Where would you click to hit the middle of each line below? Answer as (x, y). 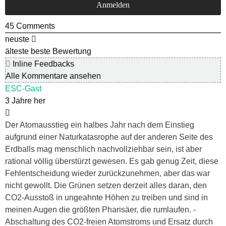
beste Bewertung (61, 51)
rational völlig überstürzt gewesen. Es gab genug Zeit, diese (112, 161)
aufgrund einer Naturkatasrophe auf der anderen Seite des (109, 137)
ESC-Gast (23, 89)
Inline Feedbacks (42, 64)
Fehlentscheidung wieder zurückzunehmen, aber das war (107, 174)
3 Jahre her (25, 101)
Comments (35, 26)
